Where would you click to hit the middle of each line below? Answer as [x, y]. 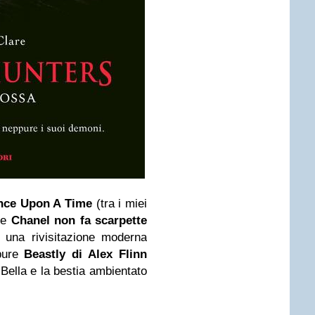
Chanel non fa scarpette [79, 220]
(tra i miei [122, 204]
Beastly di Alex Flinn [85, 254]
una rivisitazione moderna [76, 237]
